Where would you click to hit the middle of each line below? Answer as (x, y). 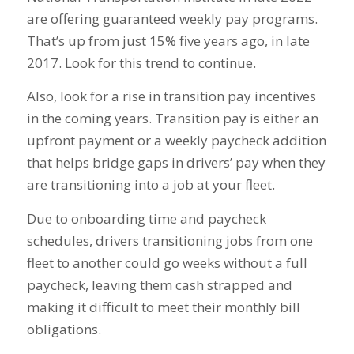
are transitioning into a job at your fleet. (152, 185)
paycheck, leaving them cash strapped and (159, 284)
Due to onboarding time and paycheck (146, 218)
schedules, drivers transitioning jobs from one (169, 240)
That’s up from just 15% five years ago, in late (168, 40)
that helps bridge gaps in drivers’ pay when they (176, 163)
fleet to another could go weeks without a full (167, 262)
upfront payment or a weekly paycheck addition (176, 141)
